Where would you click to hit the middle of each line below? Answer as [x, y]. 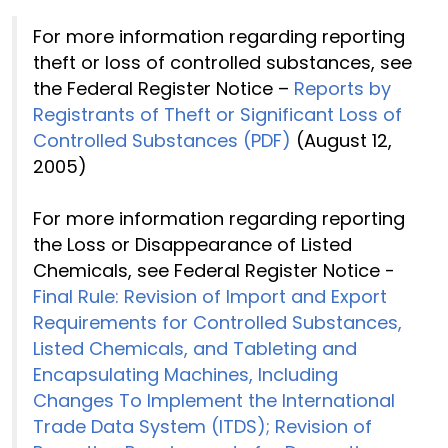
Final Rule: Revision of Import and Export [210, 296]
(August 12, [341, 140]
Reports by [342, 88]
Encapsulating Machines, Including [185, 374]
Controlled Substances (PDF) [162, 140]
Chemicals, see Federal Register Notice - [214, 270]
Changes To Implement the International [214, 400]
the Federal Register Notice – [163, 88]
